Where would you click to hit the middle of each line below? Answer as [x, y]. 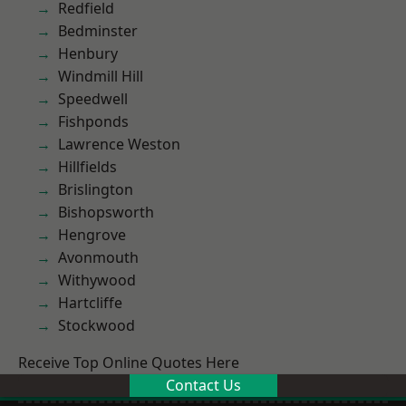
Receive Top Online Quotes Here [129, 362]
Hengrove [92, 235]
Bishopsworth [106, 212]
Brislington [96, 189]
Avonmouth [98, 257]
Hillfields [87, 167]
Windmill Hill [101, 76]
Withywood [97, 280]
